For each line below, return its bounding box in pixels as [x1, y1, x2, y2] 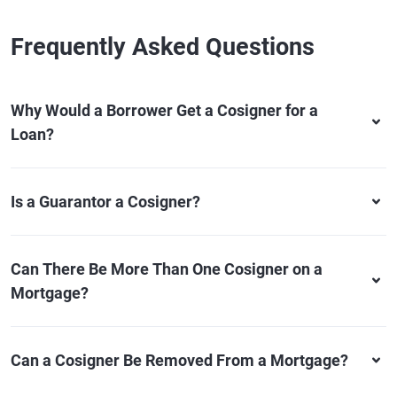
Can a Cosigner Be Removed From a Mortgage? [11, 351, 348, 370]
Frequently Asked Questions [11, 33, 315, 61]
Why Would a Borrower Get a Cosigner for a [11, 101, 318, 120]
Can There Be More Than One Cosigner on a [11, 260, 323, 278]
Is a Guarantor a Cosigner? [11, 192, 200, 211]
